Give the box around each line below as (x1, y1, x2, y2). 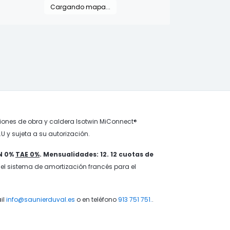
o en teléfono (75, 195, 118, 204)
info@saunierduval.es (6, 195, 75, 204)
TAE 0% (15, 150, 40, 159)
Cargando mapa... (50, 3, 110, 11)
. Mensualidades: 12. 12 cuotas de (40, 150, 154, 159)
